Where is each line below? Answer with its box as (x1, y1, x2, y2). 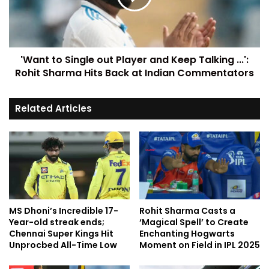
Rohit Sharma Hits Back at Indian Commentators (15, 66, 254, 80)
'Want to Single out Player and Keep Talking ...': (20, 53, 249, 67)
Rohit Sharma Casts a (139, 205, 235, 217)
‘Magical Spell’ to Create (139, 216, 249, 229)
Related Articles (15, 102, 92, 115)
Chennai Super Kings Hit (9, 228, 113, 240)
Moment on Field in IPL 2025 (139, 239, 260, 252)
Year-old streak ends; (9, 216, 104, 229)
